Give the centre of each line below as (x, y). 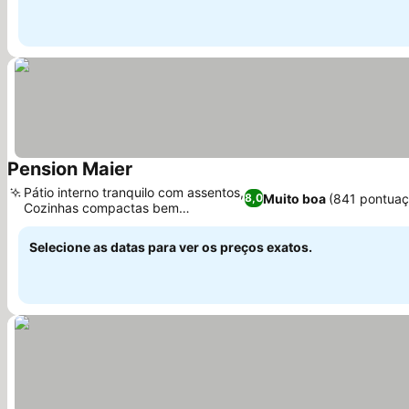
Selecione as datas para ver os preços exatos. (171, 247)
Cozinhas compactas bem (101, 208)
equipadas (55, 223)
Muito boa (295, 198)
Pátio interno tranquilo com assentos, (134, 192)
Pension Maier (70, 169)
